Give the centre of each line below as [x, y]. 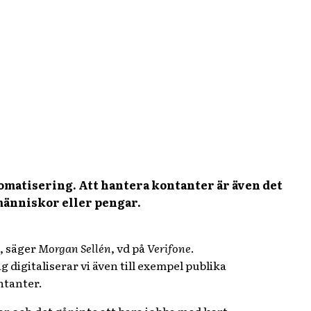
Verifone [169, 248]
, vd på [129, 248]
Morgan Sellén [74, 248]
